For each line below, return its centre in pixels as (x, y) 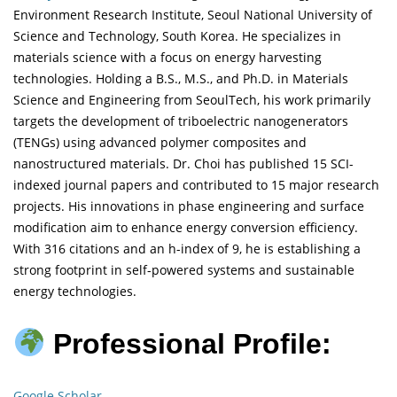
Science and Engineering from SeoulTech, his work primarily (192, 100)
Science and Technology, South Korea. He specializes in (177, 36)
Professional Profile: (189, 343)
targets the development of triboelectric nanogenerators (181, 121)
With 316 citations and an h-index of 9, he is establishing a (187, 249)
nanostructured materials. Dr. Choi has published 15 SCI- (183, 164)
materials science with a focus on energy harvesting (167, 58)
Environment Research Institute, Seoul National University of (193, 15)
